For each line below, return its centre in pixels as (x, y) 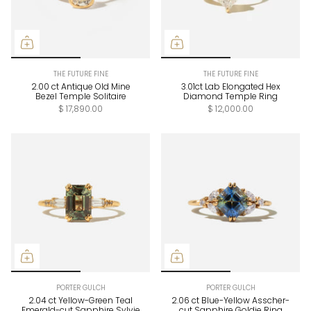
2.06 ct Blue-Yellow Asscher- (230, 301)
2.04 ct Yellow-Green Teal (81, 301)
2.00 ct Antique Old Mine (81, 87)
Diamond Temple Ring (230, 96)
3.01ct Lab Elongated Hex (230, 87)
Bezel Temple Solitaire (81, 96)
